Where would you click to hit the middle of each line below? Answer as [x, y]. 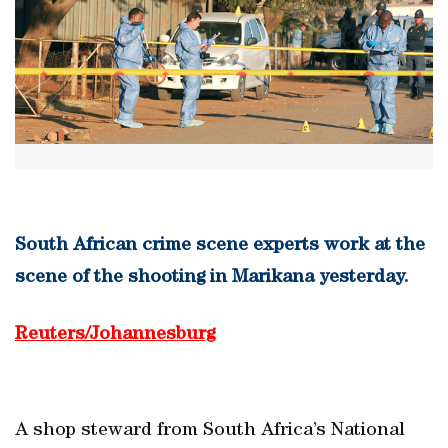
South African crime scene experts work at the [220, 246]
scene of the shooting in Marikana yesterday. [212, 278]
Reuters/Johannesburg [115, 335]
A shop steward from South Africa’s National [210, 431]
